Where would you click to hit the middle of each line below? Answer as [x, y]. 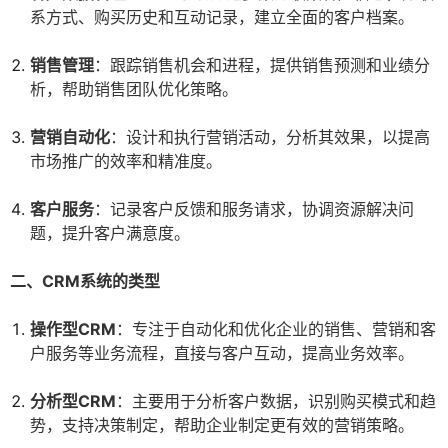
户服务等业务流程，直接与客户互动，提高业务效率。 [222, 353]
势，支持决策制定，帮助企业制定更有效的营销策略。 [222, 425]
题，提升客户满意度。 [110, 233]
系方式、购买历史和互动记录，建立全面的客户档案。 [222, 17]
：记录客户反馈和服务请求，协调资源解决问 [254, 209]
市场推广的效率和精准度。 [126, 161]
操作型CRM [73, 329]
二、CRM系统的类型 [85, 281]
